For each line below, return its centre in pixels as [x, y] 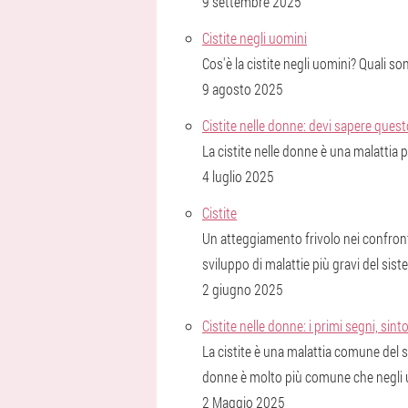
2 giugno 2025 [243, 289]
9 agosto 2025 [243, 89]
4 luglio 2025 [238, 176]
